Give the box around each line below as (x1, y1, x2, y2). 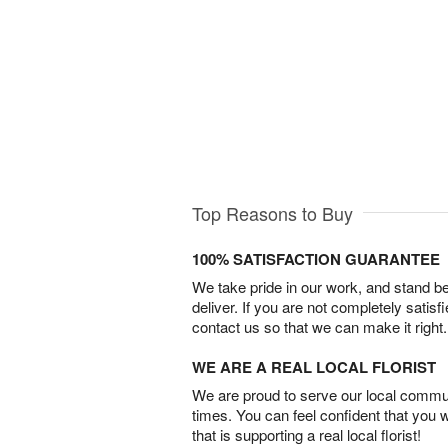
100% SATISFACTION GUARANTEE (192, 248, 440, 271)
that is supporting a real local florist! (192, 424, 421, 446)
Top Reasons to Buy (192, 200, 353, 227)
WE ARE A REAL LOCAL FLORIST (192, 356, 436, 379)
